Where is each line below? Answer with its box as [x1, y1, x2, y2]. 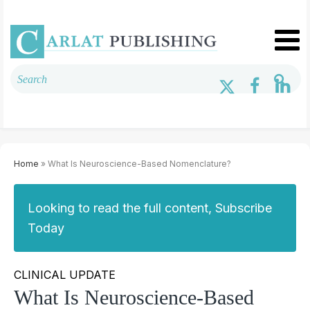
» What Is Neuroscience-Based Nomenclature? [39, 158, 231, 169]
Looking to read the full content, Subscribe [28, 200, 272, 215]
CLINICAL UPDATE [14, 267, 116, 282]
